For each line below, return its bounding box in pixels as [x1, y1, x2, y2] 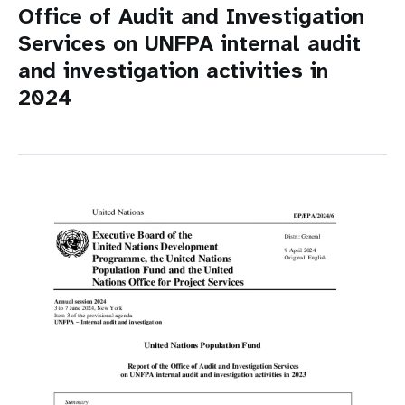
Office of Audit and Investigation [18, 2, 364, 32]
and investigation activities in [18, 56, 328, 86]
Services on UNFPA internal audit [18, 29, 361, 59]
